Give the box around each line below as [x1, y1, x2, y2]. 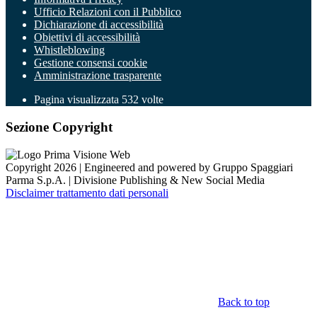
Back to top [218, 295, 270, 308]
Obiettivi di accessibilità [34, 31, 140, 44]
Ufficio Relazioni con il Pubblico [34, 6, 181, 18]
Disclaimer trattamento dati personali [6, 186, 168, 199]
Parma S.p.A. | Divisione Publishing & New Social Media [6, 173, 265, 186]
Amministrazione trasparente [34, 69, 161, 82]
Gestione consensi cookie [34, 57, 147, 69]
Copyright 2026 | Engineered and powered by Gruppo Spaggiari [6, 161, 293, 173]
